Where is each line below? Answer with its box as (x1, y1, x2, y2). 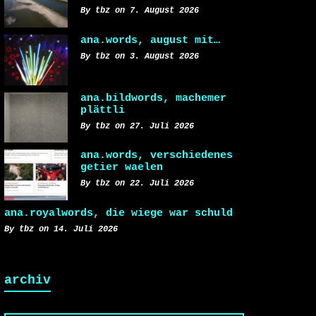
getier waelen (80, 162, 163, 174)
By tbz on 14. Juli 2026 (4, 224, 118, 235)
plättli (80, 104, 125, 116)
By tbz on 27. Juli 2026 (80, 121, 194, 131)
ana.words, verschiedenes (80, 150, 233, 162)
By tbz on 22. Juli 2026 (80, 178, 194, 189)
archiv (4, 273, 51, 288)
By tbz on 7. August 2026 (80, 6, 199, 16)
